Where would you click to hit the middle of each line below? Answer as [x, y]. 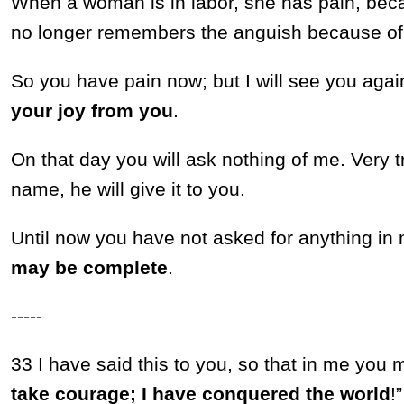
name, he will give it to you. [128, 188]
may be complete [89, 267]
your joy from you [92, 111]
